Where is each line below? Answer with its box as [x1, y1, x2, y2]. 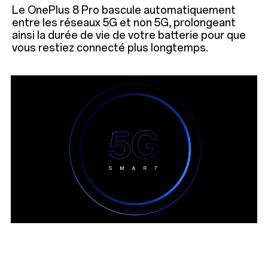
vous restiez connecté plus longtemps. [12, 41, 208, 55]
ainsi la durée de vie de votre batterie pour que [12, 29, 246, 42]
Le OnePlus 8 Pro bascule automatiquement [12, 4, 236, 17]
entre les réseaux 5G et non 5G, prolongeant [12, 16, 236, 30]
